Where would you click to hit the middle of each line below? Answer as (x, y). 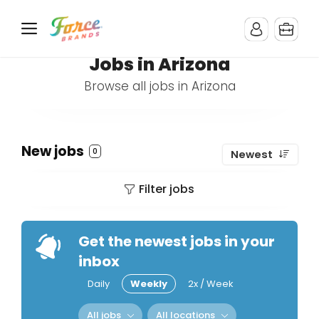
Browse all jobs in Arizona (159, 86)
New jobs (54, 151)
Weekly (149, 284)
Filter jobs (167, 189)
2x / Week (211, 284)
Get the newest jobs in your (177, 241)
